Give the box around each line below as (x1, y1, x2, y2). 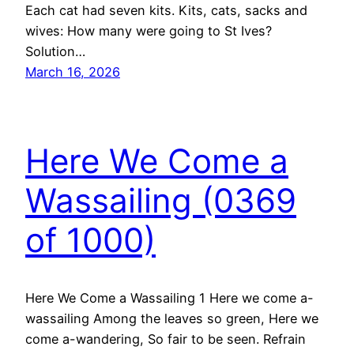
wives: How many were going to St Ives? (25, 23, 272, 40)
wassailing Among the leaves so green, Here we (25, 310, 318, 326)
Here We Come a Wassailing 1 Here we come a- (25, 289, 314, 306)
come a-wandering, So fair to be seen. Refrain (25, 330, 306, 347)
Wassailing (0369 (25, 180, 296, 221)
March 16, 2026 (25, 64, 120, 81)
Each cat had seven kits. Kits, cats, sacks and (25, 2, 307, 19)
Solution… (25, 43, 85, 60)
